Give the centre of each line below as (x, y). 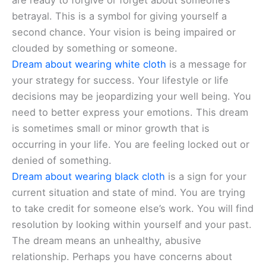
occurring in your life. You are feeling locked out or (131, 145)
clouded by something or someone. (95, 48)
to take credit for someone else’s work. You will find (133, 209)
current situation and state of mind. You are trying (129, 193)
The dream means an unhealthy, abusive (107, 241)
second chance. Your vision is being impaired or (124, 32)
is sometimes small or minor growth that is (111, 129)
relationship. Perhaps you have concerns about (122, 257)
